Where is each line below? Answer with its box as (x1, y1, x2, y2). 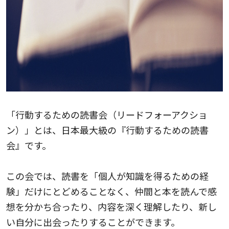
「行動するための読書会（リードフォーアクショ (6, 107, 208, 121)
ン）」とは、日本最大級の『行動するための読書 (6, 123, 209, 136)
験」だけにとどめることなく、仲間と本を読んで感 (6, 184, 217, 198)
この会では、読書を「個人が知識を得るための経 (6, 169, 209, 182)
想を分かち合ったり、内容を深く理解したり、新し (6, 199, 217, 213)
